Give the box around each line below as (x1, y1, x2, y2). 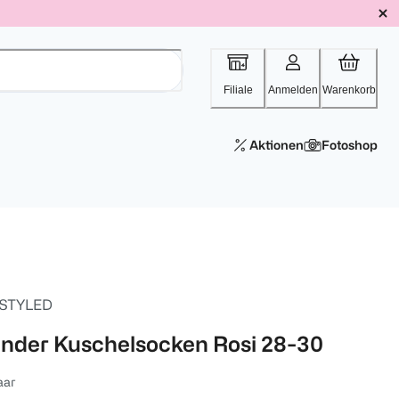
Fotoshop (322, 138, 378, 151)
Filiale (223, 84, 253, 96)
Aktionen (249, 138, 304, 151)
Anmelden (268, 84, 318, 96)
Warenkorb (322, 84, 376, 96)
